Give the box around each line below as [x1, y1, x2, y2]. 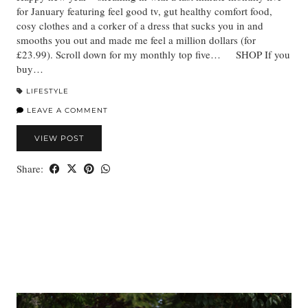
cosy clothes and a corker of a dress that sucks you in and [16, 19, 263, 33]
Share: [16, 162, 46, 176]
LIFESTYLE [26, 87, 69, 96]
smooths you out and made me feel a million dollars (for [16, 33, 256, 47]
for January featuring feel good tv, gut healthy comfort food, [16, 4, 272, 19]
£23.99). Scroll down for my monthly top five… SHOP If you [16, 47, 290, 62]
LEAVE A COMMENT [24, 106, 108, 115]
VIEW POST [34, 133, 84, 144]
